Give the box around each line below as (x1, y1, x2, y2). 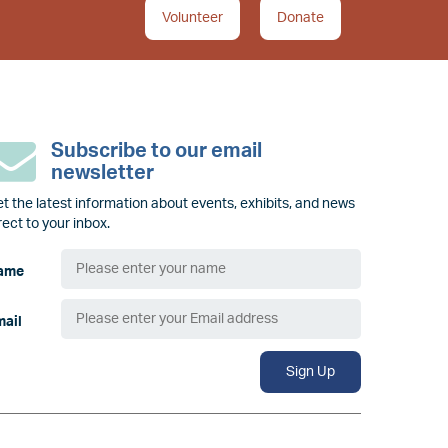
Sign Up (285, 365, 335, 380)
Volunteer (162, 11, 223, 26)
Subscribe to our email (51, 141, 262, 162)
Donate (277, 11, 324, 26)
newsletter (51, 163, 154, 184)
